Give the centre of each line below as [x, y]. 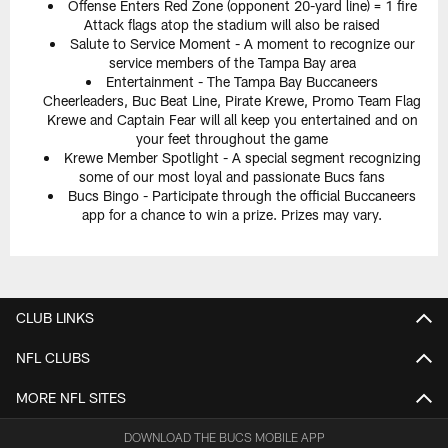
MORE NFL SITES [71, 398]
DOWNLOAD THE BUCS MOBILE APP [224, 437]
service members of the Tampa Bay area [232, 62]
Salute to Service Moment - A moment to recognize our [242, 43]
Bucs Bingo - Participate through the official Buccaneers [242, 195]
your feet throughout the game [232, 138]
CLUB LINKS [55, 318]
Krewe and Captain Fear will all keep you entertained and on [232, 119]
